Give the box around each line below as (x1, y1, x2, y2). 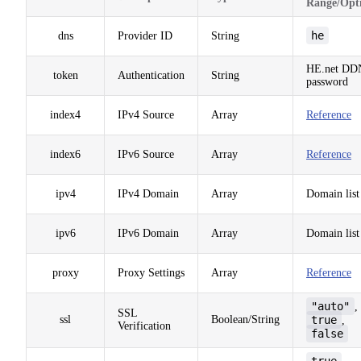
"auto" (311, 299, 350, 313)
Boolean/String (211, 313, 280, 326)
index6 (50, 147, 81, 160)
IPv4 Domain (118, 187, 179, 200)
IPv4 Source (118, 108, 174, 121)
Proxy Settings (118, 266, 185, 279)
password (306, 75, 348, 88)
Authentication (118, 68, 185, 81)
